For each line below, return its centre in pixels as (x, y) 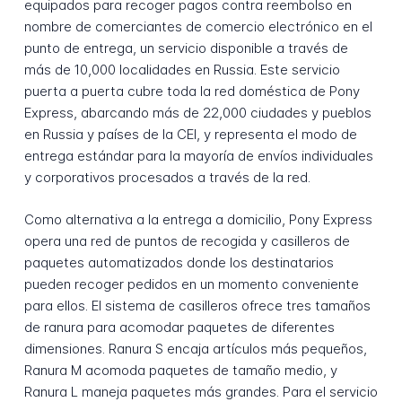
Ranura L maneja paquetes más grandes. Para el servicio (201, 391)
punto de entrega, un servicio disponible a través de (186, 48)
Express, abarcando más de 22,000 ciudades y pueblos (197, 113)
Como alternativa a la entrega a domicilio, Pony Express (198, 219)
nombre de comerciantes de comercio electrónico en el (198, 27)
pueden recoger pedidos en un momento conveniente (191, 284)
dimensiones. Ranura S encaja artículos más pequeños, (195, 348)
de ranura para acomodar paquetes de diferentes (179, 327)
